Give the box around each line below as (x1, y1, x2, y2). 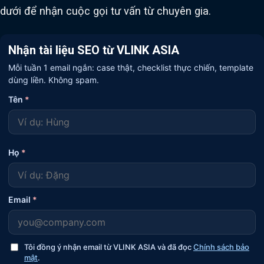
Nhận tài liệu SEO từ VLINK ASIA (8, 43, 179, 57)
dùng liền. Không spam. (8, 75, 99, 85)
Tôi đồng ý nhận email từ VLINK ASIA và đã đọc (24, 242, 193, 252)
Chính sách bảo (193, 242, 249, 252)
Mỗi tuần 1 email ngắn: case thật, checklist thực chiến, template (8, 62, 253, 72)
